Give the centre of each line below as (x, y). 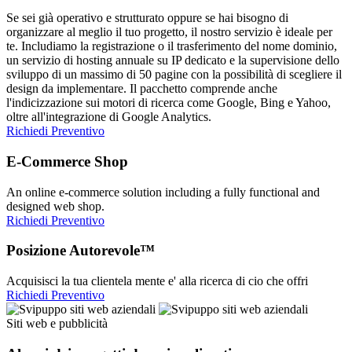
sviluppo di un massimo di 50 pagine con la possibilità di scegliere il (174, 75)
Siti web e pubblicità (57, 324)
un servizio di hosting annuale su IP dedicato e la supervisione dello (173, 60)
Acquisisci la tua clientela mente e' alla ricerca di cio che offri (157, 281)
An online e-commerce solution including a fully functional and (163, 192)
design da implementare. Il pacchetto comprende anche (142, 89)
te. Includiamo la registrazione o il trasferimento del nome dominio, (172, 46)
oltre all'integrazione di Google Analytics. (109, 117)
